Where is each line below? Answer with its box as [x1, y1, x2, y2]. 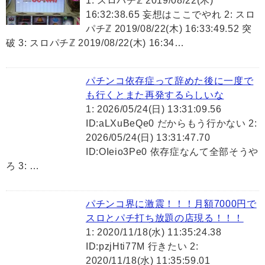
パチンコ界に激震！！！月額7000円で [86, 199, 257, 209]
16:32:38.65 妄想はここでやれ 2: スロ [86, 9, 256, 20]
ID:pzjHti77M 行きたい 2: [86, 241, 199, 252]
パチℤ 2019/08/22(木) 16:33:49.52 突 [86, 24, 252, 34]
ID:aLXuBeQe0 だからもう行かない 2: [86, 118, 257, 129]
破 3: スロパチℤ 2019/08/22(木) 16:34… [6, 38, 185, 49]
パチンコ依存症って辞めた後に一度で [86, 76, 254, 86]
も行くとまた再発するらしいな [86, 90, 224, 101]
